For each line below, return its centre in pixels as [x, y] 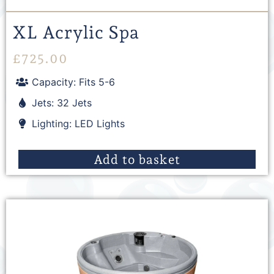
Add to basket [137, 159]
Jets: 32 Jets [62, 102]
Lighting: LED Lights [79, 123]
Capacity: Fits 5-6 [74, 82]
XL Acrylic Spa [76, 33]
